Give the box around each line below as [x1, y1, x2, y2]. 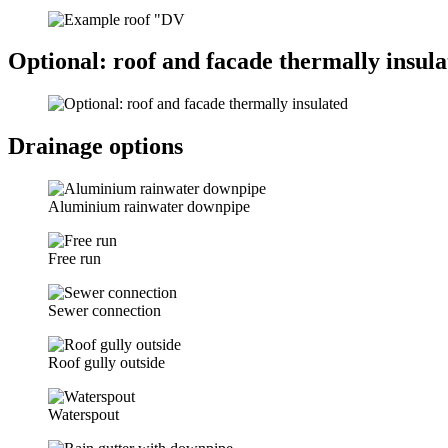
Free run [48, 250, 101, 268]
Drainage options [8, 133, 183, 160]
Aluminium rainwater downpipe [48, 198, 250, 216]
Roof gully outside [48, 354, 165, 372]
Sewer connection [48, 302, 161, 320]
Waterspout [48, 406, 119, 424]
